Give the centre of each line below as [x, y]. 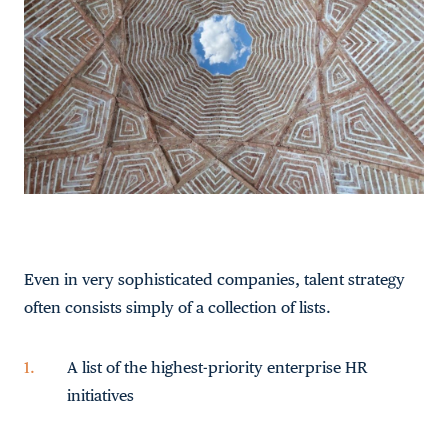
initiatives [100, 395]
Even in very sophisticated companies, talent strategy [214, 279]
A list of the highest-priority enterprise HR [217, 367]
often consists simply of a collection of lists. [177, 307]
